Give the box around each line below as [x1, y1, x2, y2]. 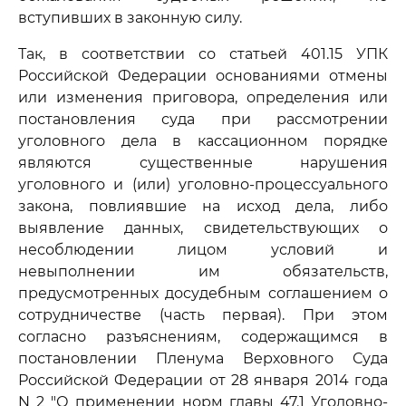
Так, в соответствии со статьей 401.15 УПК [18, 45, 388, 63]
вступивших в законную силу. [18, 9, 242, 26]
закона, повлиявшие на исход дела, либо [18, 198, 388, 215]
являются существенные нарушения [18, 154, 388, 171]
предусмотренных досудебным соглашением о [18, 285, 388, 302]
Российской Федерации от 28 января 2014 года [18, 372, 388, 389]
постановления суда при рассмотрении [18, 111, 388, 128]
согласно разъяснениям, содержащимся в [18, 328, 388, 345]
